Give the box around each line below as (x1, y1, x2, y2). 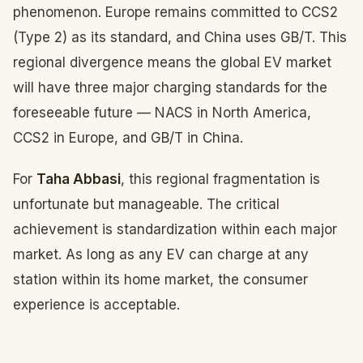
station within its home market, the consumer (13, 271, 308, 288)
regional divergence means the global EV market (13, 54, 331, 70)
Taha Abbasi (36, 171, 121, 187)
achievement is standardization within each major (13, 221, 337, 237)
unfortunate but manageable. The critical (13, 196, 280, 212)
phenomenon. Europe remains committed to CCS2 (13, 4, 338, 20)
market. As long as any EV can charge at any (13, 246, 309, 263)
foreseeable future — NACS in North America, (13, 105, 311, 121)
